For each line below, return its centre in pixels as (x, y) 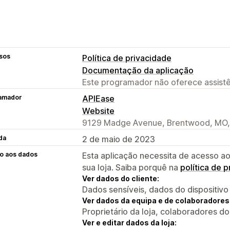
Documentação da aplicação (138, 70)
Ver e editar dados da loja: (129, 222)
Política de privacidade (127, 58)
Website (98, 111)
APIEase (98, 98)
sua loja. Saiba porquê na (131, 167)
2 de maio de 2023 (119, 139)
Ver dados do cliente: (121, 178)
